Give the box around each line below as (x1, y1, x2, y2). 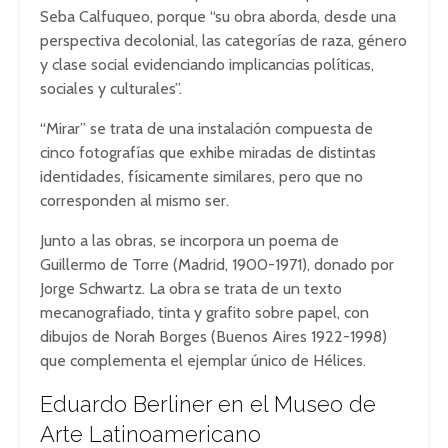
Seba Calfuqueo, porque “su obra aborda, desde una (40, 7, 396, 26)
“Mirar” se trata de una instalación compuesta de (40, 119, 373, 138)
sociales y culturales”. (40, 79, 182, 98)
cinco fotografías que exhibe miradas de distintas (40, 143, 376, 162)
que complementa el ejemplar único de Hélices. (40, 351, 366, 370)
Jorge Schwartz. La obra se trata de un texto (40, 279, 342, 298)
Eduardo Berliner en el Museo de (40, 391, 376, 417)
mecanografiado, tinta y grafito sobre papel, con (40, 303, 369, 322)
